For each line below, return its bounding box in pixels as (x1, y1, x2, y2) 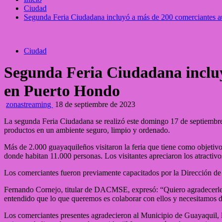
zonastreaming (6, 100, 53, 109)
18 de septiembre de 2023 (53, 100, 135, 109)
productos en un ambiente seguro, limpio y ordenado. (4, 126, 170, 134)
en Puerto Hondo (4, 82, 120, 100)
